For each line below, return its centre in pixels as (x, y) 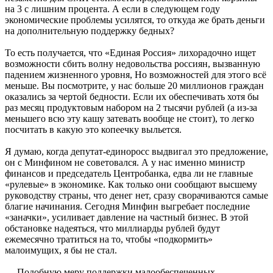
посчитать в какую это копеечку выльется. (93, 130)
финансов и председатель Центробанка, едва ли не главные (129, 174)
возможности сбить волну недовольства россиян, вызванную (133, 64)
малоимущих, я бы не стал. (61, 250)
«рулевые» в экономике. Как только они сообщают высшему (131, 185)
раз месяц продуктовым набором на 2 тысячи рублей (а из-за (131, 108)
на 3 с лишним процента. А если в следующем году (112, 9)
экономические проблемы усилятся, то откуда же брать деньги (135, 20)
